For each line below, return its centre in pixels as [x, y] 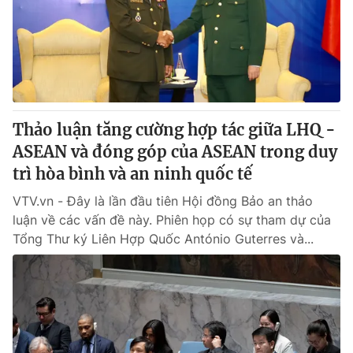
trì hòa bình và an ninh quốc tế [132, 174]
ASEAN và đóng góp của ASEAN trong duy [175, 152]
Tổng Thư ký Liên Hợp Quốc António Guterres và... [163, 239]
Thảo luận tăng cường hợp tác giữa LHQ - [174, 130]
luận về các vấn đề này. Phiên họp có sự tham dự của [172, 220]
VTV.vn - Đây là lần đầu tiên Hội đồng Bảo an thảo [163, 201]
